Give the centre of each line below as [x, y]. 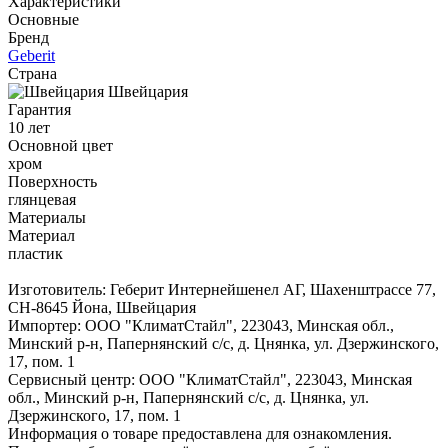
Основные [43, 19]
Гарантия [39, 109]
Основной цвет [60, 145]
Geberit [31, 55]
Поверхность [52, 181]
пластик [35, 253]
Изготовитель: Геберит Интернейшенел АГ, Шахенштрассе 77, [222, 289]
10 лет [29, 127]
